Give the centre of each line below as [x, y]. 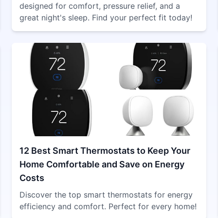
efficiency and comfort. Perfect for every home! [108, 206]
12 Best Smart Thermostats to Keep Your [105, 151]
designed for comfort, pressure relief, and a [100, 6]
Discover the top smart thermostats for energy [106, 195]
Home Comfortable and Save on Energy [102, 164]
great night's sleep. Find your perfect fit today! [106, 18]
